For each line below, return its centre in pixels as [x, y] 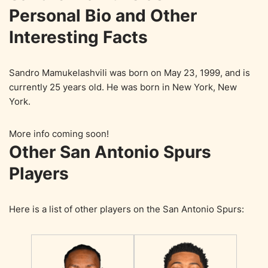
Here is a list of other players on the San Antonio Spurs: [127, 209]
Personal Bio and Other [103, 15]
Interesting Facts [78, 37]
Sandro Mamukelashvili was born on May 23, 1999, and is [130, 72]
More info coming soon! [59, 133]
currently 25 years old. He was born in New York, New [123, 87]
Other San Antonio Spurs [110, 152]
